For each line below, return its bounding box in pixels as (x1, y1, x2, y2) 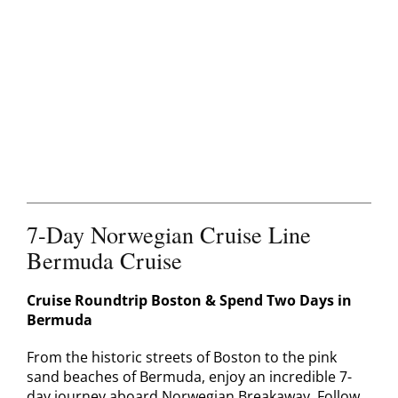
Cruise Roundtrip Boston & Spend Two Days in (26, 291, 352, 311)
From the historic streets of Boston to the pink (26, 347, 337, 368)
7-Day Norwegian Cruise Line (26, 219, 311, 251)
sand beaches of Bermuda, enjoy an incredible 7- (26, 367, 352, 387)
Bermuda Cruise (26, 244, 182, 276)
